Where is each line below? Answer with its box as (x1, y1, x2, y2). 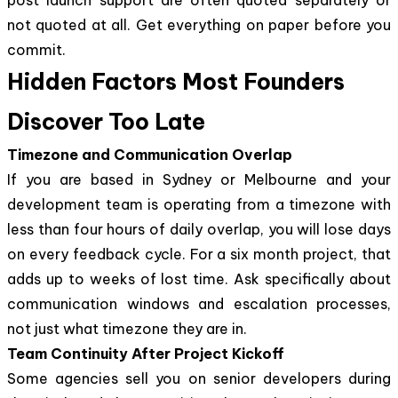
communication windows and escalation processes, (7, 294, 391, 313)
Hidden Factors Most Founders (7, 67, 345, 96)
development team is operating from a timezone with (7, 195, 391, 213)
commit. (7, 40, 66, 59)
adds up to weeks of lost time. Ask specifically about (7, 269, 391, 288)
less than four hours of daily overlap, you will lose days (7, 219, 391, 238)
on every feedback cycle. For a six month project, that (7, 244, 391, 263)
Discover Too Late (7, 107, 205, 136)
